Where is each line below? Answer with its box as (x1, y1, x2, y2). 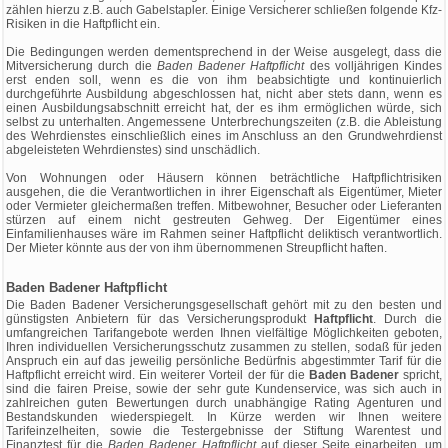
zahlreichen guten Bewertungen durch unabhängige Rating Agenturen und (6, 396, 442, 410)
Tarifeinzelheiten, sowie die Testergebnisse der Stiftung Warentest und (6, 424, 442, 438)
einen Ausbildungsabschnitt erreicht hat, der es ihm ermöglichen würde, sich (6, 101, 442, 115)
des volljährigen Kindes (304, 59, 442, 73)
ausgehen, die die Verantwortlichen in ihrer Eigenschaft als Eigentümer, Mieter (6, 185, 442, 199)
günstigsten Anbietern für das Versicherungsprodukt (6, 312, 314, 326)
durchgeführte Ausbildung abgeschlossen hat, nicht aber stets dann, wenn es (6, 87, 442, 101)
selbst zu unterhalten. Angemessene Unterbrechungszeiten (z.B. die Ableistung (6, 115, 442, 129)
